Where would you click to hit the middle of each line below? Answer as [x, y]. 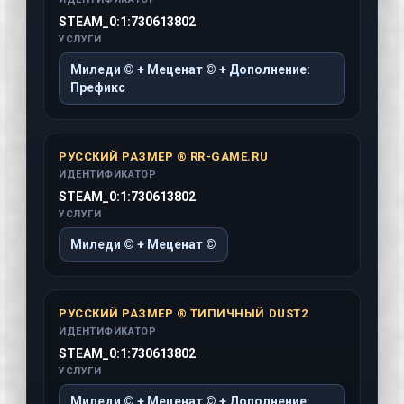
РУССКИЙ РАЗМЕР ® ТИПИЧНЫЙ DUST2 [184, 313]
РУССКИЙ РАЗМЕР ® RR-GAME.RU [164, 156]
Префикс [98, 87]
